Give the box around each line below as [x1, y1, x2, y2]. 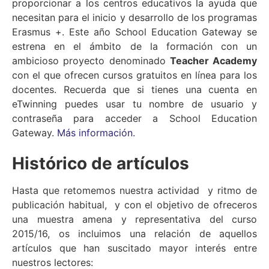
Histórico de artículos [12, 153, 189, 174]
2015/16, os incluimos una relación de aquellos [12, 227, 257, 240]
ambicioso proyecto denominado [12, 55, 170, 67]
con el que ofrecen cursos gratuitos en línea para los [12, 69, 257, 82]
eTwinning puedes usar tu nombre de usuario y [12, 98, 257, 110]
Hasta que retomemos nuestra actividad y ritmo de [12, 184, 257, 196]
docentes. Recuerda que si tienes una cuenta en [12, 83, 257, 96]
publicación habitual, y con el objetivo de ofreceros [12, 198, 257, 211]
